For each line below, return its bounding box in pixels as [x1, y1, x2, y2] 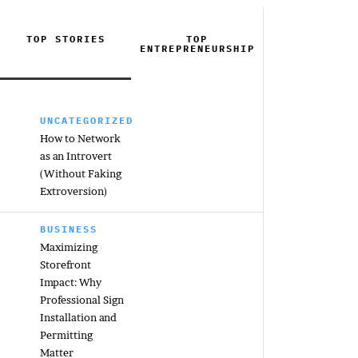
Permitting [40, 328, 93, 341]
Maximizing [40, 241, 97, 253]
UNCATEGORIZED [40, 114, 133, 126]
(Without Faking [40, 167, 121, 180]
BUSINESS [40, 223, 97, 235]
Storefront [40, 258, 91, 271]
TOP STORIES [26, 33, 105, 45]
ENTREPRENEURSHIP [139, 42, 255, 54]
